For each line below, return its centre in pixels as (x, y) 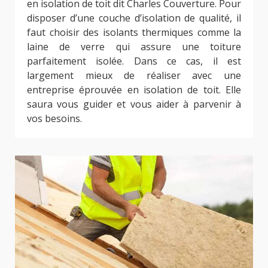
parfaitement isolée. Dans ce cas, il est (134, 61)
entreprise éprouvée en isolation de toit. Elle (134, 89)
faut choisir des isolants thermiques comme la (134, 32)
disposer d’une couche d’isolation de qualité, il (134, 18)
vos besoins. (54, 118)
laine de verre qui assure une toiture (134, 46)
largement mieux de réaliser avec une (134, 75)
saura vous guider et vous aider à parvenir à (134, 104)
